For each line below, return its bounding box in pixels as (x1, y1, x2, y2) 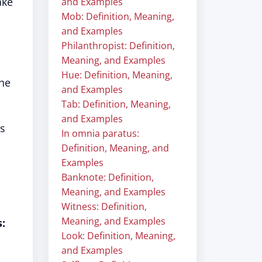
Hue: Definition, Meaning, (61, 68, 173, 81)
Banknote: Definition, (61, 171, 154, 184)
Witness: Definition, (61, 200, 147, 213)
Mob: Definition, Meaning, (61, 10, 174, 23)
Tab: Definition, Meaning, (61, 98, 171, 111)
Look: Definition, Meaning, (61, 229, 175, 242)
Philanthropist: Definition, (61, 39, 175, 52)
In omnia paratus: (61, 127, 139, 140)
